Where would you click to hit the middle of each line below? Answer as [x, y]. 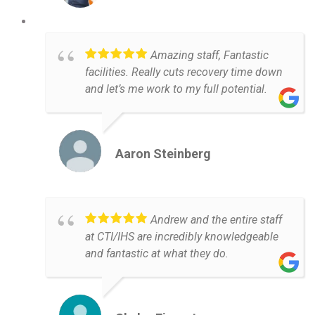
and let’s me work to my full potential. [176, 89]
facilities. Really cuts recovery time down [184, 72]
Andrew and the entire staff [216, 219]
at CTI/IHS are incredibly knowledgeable [182, 236]
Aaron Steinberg [163, 153]
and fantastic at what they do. [157, 253]
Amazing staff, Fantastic [210, 55]
